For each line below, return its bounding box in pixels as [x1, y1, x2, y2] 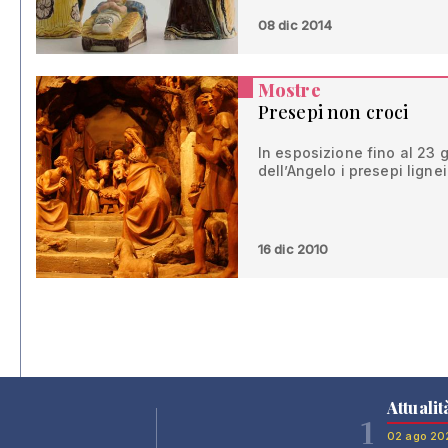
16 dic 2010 [257, 240, 329, 257]
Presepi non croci [257, 99, 409, 124]
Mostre [257, 77, 321, 102]
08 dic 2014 [257, 16, 333, 33]
